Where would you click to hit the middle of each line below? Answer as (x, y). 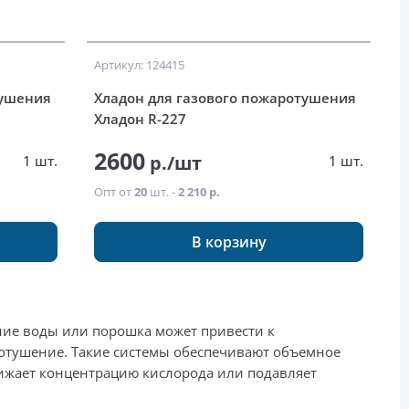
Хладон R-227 (141, 119)
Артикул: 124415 (140, 65)
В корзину (229, 242)
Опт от (115, 192)
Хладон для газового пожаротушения (225, 98)
